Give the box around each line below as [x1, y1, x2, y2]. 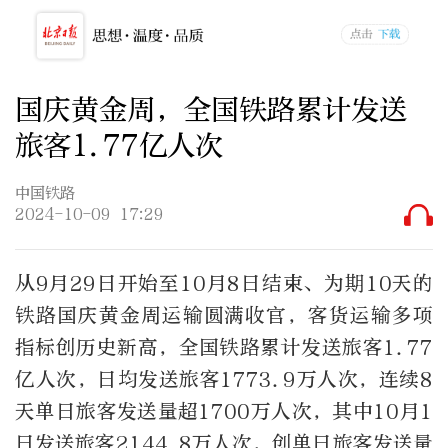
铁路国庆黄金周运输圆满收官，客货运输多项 [15, 304, 433, 328]
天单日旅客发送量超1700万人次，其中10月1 [15, 400, 433, 424]
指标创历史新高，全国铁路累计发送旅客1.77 [15, 336, 433, 360]
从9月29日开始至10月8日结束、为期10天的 [15, 272, 433, 296]
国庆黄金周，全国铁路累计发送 [15, 91, 407, 127]
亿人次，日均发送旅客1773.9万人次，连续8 [15, 368, 433, 392]
